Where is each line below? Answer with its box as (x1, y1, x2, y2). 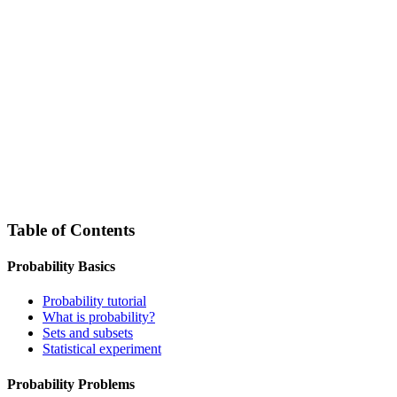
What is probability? (43, 309, 155, 325)
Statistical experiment (43, 341, 161, 357)
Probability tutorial (43, 293, 146, 309)
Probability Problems (7, 376, 135, 392)
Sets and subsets (43, 325, 133, 341)
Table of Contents (7, 220, 135, 239)
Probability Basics (7, 258, 115, 274)
